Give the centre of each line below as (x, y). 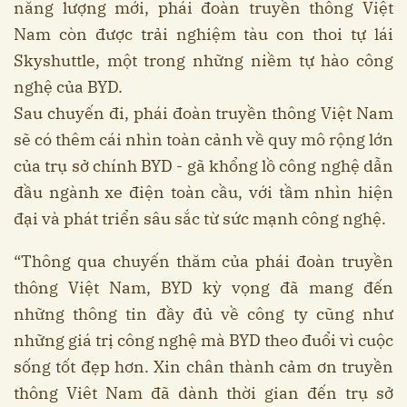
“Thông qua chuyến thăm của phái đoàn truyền (203, 261)
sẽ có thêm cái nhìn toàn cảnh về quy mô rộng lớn (203, 139)
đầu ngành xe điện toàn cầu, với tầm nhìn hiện (203, 192)
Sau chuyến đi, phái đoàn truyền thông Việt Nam (203, 113)
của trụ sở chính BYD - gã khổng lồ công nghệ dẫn (203, 165)
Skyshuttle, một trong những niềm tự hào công (203, 60)
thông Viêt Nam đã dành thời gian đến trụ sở (203, 392)
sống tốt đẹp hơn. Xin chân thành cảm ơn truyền (203, 366)
